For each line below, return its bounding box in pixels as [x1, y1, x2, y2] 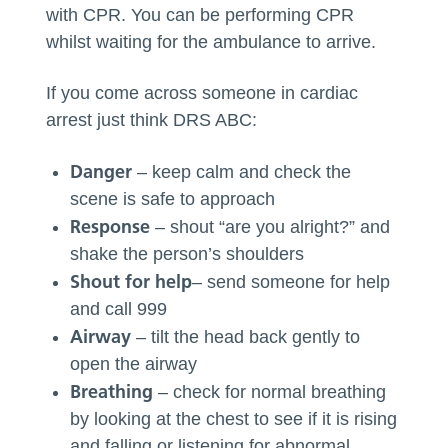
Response [70, 214, 151, 238]
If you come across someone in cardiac [46, 82, 359, 103]
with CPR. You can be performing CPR [46, 4, 355, 25]
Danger [70, 159, 133, 183]
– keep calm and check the [132, 161, 352, 182]
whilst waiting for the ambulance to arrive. [46, 31, 377, 52]
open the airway [70, 353, 198, 374]
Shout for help [70, 269, 193, 293]
